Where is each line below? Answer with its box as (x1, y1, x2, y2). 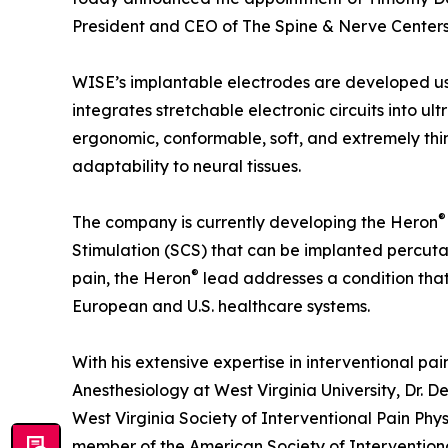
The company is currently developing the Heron (72, 212, 438, 233)
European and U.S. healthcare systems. (72, 296, 370, 317)
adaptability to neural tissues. (72, 156, 301, 177)
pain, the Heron (72, 268, 191, 289)
